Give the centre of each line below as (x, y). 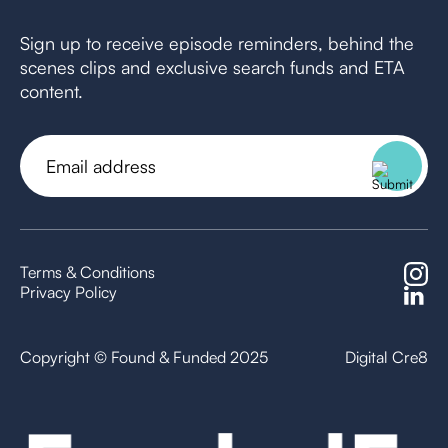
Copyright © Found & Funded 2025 (144, 357)
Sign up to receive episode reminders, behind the (217, 43)
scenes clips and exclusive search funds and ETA (212, 67)
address (54, 182)
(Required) (56, 205)
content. (51, 91)
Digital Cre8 (386, 357)
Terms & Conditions (87, 272)
